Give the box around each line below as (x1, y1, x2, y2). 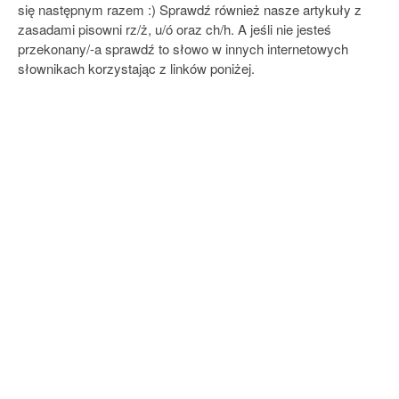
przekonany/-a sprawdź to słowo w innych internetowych (18, 39, 348, 58)
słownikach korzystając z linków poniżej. (18, 59, 255, 77)
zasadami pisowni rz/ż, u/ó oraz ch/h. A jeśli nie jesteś (18, 20, 331, 38)
